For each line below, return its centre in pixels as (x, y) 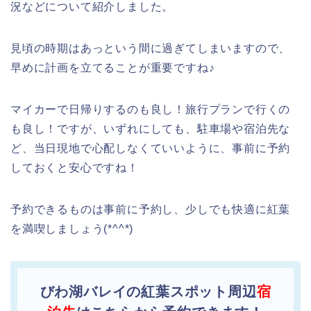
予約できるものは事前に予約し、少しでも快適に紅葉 (151, 210)
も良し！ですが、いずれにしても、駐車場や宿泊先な (151, 129)
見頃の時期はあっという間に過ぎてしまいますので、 (151, 49)
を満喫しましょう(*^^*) (72, 229)
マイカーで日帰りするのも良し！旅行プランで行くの (151, 110)
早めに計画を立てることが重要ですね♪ (113, 68)
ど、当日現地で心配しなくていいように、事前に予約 (151, 149)
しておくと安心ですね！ (75, 168)
